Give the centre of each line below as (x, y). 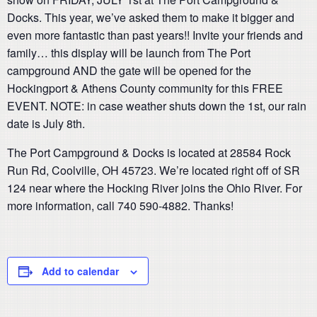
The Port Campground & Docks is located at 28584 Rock (149, 152)
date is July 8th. (46, 123)
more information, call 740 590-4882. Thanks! (120, 206)
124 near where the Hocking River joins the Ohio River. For (155, 188)
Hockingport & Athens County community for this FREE (145, 88)
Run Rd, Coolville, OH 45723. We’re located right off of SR (154, 170)
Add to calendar (80, 271)
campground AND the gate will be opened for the (129, 70)
